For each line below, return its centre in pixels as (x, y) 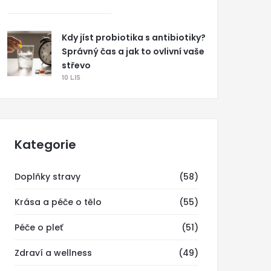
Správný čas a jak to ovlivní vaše (133, 51)
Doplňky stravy (47, 177)
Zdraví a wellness (53, 253)
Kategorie (45, 145)
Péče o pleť (39, 227)
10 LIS (71, 78)
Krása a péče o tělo (58, 202)
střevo (76, 65)
